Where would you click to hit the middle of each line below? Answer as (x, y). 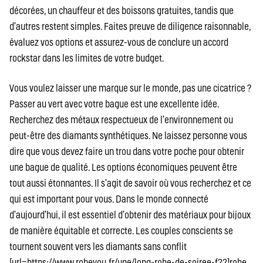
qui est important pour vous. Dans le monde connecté (109, 199)
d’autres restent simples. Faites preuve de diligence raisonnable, (130, 26)
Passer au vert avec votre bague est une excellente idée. (114, 104)
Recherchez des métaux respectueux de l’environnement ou (121, 120)
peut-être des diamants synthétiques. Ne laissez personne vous (128, 136)
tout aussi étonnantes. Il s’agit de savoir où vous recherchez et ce (130, 183)
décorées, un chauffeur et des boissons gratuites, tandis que (122, 11)
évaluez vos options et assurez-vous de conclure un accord (119, 42)
